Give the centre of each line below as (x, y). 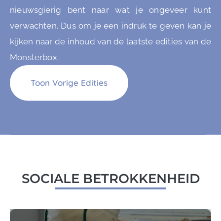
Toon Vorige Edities (69, 82)
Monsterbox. (34, 57)
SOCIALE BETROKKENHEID (110, 178)
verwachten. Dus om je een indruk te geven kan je (110, 25)
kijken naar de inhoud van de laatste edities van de (110, 41)
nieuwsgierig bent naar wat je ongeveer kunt (110, 10)
